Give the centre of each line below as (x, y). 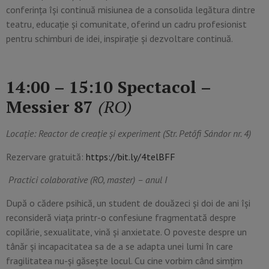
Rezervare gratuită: (46, 156)
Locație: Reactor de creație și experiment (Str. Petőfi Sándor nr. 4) (128, 134)
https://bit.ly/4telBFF (131, 156)
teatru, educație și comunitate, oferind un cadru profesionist (126, 24)
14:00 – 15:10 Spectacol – (108, 87)
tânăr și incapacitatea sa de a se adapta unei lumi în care (119, 246)
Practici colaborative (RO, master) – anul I (88, 180)
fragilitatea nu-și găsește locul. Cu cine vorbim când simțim (124, 260)
